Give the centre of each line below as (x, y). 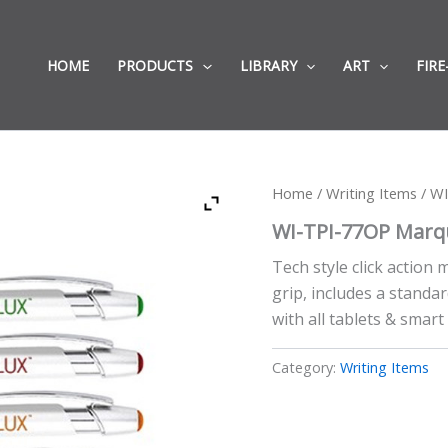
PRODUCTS (155, 65)
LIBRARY (268, 65)
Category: (306, 367)
